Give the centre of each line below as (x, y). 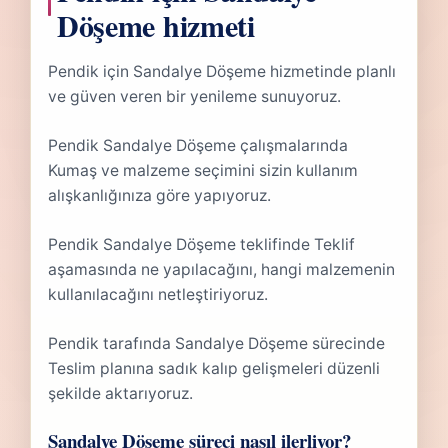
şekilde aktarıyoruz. (121, 394)
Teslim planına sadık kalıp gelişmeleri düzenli (214, 369)
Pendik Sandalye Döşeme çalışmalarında (198, 146)
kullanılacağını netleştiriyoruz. (158, 295)
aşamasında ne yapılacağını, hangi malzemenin (222, 270)
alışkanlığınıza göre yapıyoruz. (160, 196)
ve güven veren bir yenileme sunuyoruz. (195, 97)
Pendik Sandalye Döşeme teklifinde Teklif (202, 245)
